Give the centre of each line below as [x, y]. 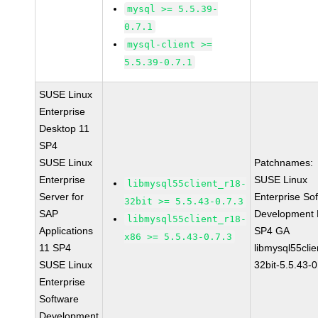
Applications [66, 231]
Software [59, 299]
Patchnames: [284, 163]
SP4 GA [272, 231]
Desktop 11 [65, 128]
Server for [62, 197]
